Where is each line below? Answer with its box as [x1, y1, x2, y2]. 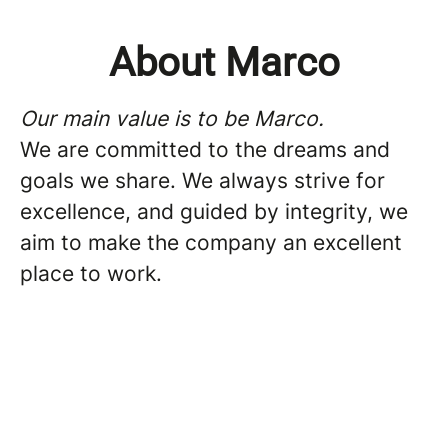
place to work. [20, 261, 162, 286]
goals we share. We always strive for [20, 168, 385, 193]
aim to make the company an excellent [20, 230, 402, 255]
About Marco [108, 39, 340, 86]
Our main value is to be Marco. [20, 106, 324, 131]
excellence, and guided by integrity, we [20, 199, 408, 224]
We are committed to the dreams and [20, 137, 390, 162]
